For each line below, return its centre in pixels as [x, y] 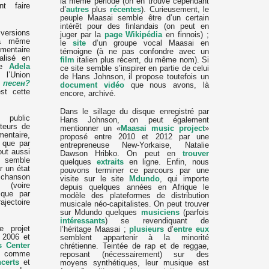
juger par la [82, 35]
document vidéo [92, 85]
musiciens [160, 212]
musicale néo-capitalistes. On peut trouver [134, 204]
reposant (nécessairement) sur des [134, 254]
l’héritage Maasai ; [95, 229]
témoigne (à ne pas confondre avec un [134, 51]
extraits [110, 162]
